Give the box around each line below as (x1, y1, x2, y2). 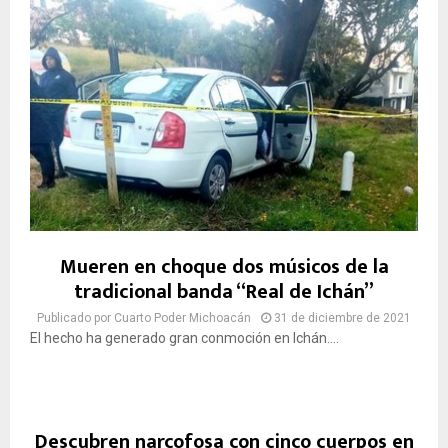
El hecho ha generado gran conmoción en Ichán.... (30, 330, 339, 347)
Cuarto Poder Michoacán (114, 311, 251, 326)
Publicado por (37, 311, 114, 326)
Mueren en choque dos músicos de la (59, 250, 389, 285)
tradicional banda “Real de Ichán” (74, 275, 374, 310)
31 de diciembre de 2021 (274, 311, 411, 326)
